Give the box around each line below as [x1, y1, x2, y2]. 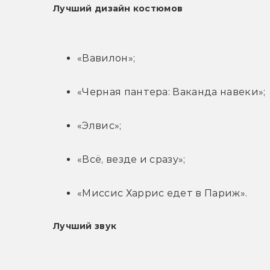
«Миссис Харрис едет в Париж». [77, 187, 248, 199]
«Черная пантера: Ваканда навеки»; [77, 86, 266, 98]
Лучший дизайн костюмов [53, 3, 183, 14]
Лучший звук [53, 221, 117, 232]
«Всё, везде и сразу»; [77, 154, 186, 166]
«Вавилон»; [77, 52, 136, 64]
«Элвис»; [77, 120, 122, 132]
